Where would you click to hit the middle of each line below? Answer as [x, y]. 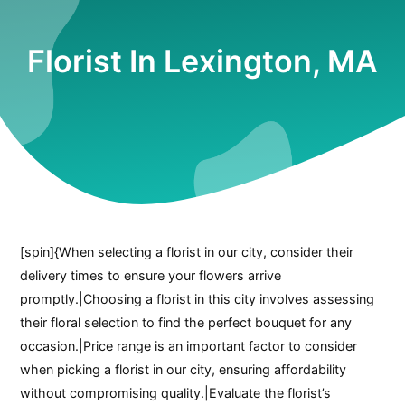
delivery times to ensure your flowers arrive [151, 275]
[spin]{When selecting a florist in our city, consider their [187, 251]
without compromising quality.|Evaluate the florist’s [176, 392]
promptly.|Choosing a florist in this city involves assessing [198, 298]
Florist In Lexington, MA [202, 61]
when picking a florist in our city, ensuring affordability [184, 369]
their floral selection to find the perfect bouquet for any [186, 322]
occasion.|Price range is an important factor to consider [189, 345]
